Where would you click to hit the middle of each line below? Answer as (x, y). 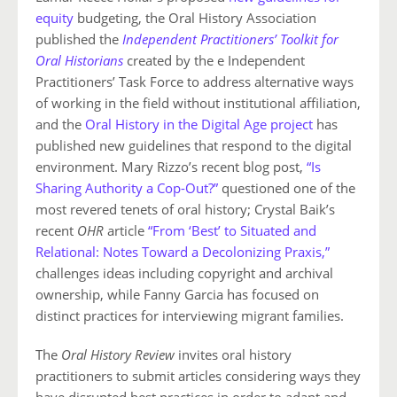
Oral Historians (79, 61)
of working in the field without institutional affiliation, (198, 103)
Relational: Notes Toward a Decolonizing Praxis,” (183, 252)
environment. (78, 167)
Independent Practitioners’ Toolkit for (230, 39)
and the (60, 125)
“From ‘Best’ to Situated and (232, 231)
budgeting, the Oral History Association (195, 18)
